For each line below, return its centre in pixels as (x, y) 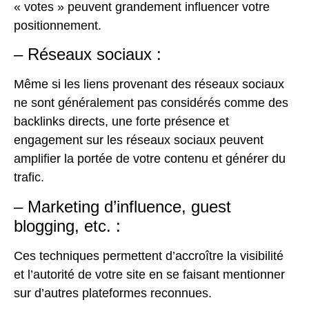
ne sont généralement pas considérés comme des (151, 103)
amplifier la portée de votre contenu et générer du (150, 159)
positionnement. (58, 26)
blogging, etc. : (67, 226)
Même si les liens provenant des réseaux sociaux (149, 84)
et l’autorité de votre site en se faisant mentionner (149, 274)
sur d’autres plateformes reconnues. (113, 293)
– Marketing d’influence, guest (122, 206)
